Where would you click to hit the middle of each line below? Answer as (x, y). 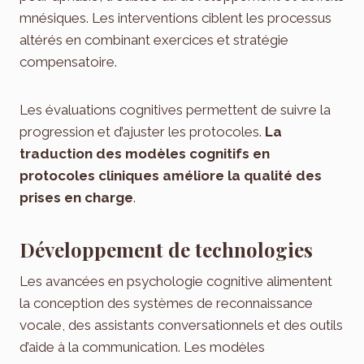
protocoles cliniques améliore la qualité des (171, 176)
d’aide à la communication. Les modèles (142, 347)
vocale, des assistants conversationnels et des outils (181, 325)
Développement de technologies (166, 250)
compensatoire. (68, 62)
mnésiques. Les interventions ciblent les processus (175, 18)
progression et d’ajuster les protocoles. (142, 132)
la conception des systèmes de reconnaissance (166, 303)
